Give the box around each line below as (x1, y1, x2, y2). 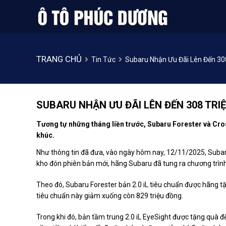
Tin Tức (91, 55, 116, 64)
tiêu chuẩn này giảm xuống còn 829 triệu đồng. (36, 191, 183, 200)
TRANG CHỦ (36, 53, 82, 64)
